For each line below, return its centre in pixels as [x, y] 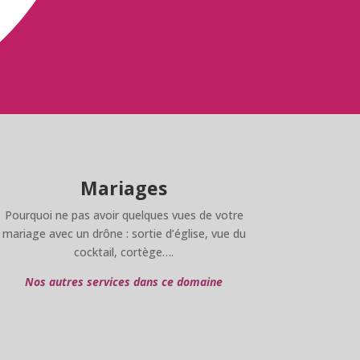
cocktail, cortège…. [124, 252]
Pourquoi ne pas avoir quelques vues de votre [124, 215]
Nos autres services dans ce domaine [124, 281]
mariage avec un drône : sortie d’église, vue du [124, 233]
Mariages [124, 188]
